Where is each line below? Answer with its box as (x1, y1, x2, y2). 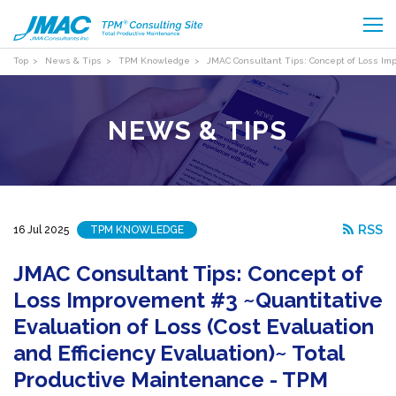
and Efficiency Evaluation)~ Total (13, 340, 345, 366)
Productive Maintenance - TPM (13, 367, 328, 392)
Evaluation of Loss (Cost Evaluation (13, 314, 374, 339)
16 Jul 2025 (13, 223, 69, 236)
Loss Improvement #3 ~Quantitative (13, 287, 383, 313)
